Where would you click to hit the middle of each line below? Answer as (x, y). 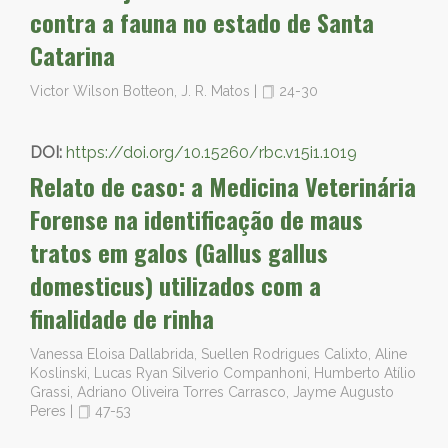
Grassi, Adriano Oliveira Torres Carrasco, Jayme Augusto (212, 392)
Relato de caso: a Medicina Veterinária (223, 186)
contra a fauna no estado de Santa (202, 22)
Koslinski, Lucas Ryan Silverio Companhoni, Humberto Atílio (223, 373)
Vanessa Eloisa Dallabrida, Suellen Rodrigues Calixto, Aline (218, 354)
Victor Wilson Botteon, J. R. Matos (142, 91)
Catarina (72, 55)
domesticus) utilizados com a (175, 285)
